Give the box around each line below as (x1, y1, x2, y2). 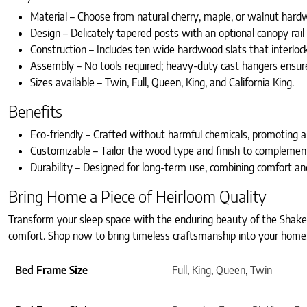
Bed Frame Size (15, 262, 88, 277)
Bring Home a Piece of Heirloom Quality (8, 185, 267, 206)
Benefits (8, 100, 62, 121)
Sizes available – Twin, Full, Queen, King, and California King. (30, 75, 294, 89)
